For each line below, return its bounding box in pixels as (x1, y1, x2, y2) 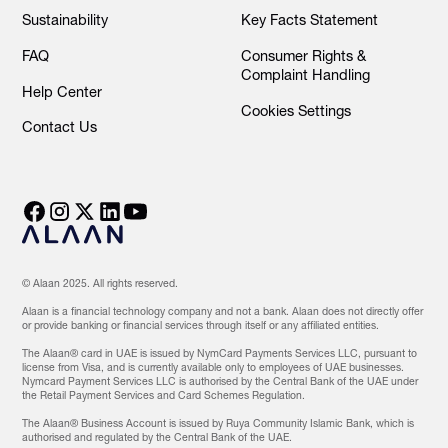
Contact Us (22, 118, 98, 137)
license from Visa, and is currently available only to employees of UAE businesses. (22, 361, 405, 375)
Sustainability (22, 11, 109, 30)
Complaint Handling (240, 66, 370, 85)
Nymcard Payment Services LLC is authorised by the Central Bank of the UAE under (22, 375, 419, 389)
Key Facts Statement (240, 11, 378, 30)
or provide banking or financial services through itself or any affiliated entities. (22, 319, 380, 333)
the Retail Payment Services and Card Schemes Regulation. (22, 389, 306, 403)
